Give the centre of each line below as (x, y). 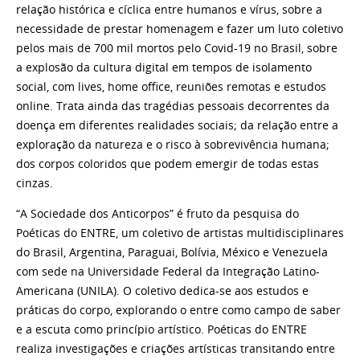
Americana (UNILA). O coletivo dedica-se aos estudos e (162, 290)
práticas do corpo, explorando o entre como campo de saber (178, 310)
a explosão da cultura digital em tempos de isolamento (164, 68)
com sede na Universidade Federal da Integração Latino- (168, 271)
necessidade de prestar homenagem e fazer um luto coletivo (180, 29)
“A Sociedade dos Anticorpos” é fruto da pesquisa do (157, 213)
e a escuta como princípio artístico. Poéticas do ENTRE (162, 329)
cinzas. (35, 184)
